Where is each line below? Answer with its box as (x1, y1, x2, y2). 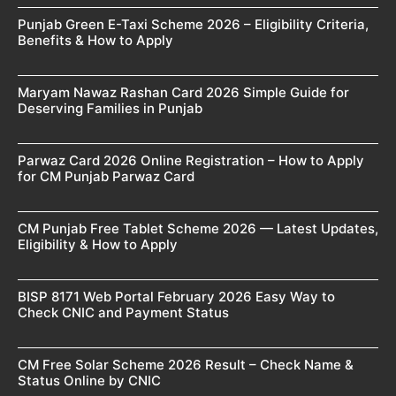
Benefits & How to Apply (18, 31, 173, 49)
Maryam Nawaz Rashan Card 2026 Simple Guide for (18, 83, 349, 101)
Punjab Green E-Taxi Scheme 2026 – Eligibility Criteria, (18, 15, 369, 33)
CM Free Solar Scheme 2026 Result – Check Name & (18, 355, 354, 373)
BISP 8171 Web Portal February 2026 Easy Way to (18, 287, 335, 305)
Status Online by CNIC (18, 371, 161, 389)
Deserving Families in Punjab (18, 99, 202, 117)
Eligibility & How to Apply (18, 235, 178, 253)
